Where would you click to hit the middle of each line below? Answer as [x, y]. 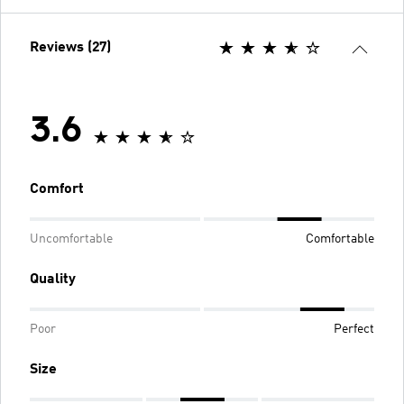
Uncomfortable [71, 239]
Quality [53, 279]
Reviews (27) [70, 47]
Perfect [354, 329]
